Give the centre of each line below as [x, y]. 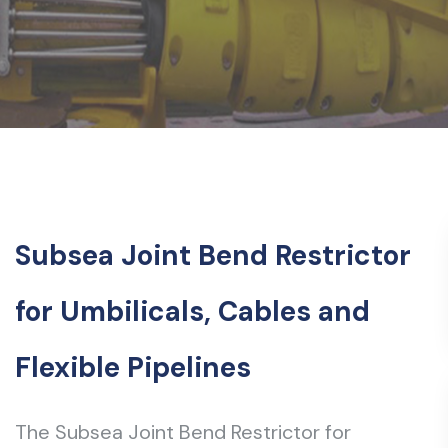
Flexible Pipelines [133, 367]
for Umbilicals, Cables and [192, 311]
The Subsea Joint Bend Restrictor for [183, 432]
